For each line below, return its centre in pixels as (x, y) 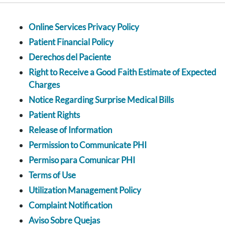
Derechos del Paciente (70, 57)
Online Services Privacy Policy (84, 27)
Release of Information (70, 130)
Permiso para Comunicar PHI (82, 160)
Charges (44, 84)
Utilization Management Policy (85, 190)
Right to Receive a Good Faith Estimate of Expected (123, 72)
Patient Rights (54, 115)
